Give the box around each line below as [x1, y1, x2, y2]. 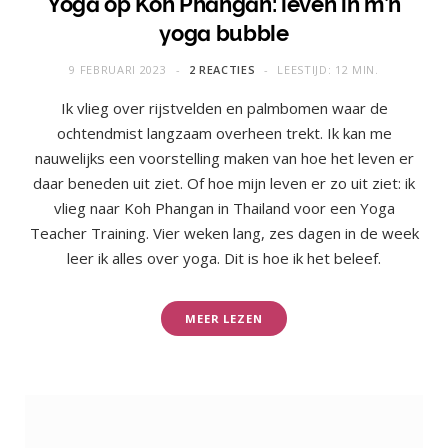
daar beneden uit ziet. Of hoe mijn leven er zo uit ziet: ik [33, 172, 415, 193]
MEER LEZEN [185, 310, 263, 326]
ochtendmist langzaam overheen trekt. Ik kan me [56, 122, 392, 143]
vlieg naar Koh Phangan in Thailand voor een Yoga [53, 197, 395, 218]
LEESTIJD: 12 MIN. [277, 61, 379, 77]
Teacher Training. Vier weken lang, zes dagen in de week [29, 222, 419, 243]
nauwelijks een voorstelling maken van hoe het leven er [34, 147, 414, 168]
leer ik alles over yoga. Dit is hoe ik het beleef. [67, 247, 381, 268]
